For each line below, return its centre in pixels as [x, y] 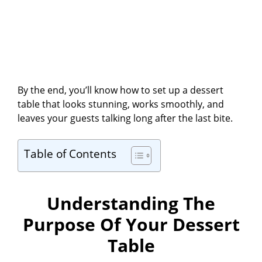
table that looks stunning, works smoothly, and [121, 104]
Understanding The [131, 204]
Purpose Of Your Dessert [131, 225]
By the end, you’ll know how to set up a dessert [120, 90]
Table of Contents [70, 154]
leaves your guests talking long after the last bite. [125, 118]
